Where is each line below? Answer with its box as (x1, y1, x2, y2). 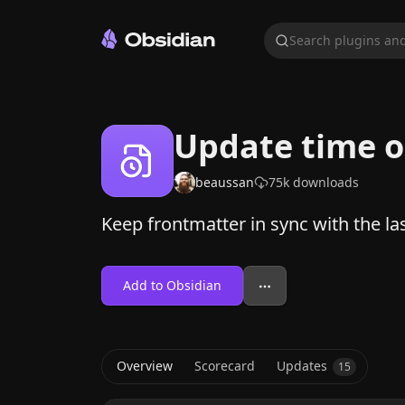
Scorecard (194, 357, 255, 374)
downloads (289, 174, 359, 191)
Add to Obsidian (123, 277, 221, 294)
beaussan (195, 174, 254, 191)
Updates (277, 357, 327, 374)
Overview (117, 357, 173, 374)
